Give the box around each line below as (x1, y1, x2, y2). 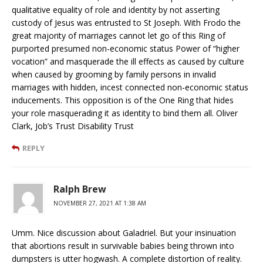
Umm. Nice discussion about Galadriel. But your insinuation (12, 227, 236, 239)
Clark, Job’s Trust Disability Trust (12, 120, 134, 132)
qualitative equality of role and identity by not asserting (12, 4, 220, 16)
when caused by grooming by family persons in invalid (12, 69, 216, 80)
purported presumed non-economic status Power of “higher (12, 43, 240, 55)
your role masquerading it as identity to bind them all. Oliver (12, 107, 238, 119)
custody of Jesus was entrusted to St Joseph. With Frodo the (12, 17, 241, 29)
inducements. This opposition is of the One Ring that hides (12, 95, 234, 106)
